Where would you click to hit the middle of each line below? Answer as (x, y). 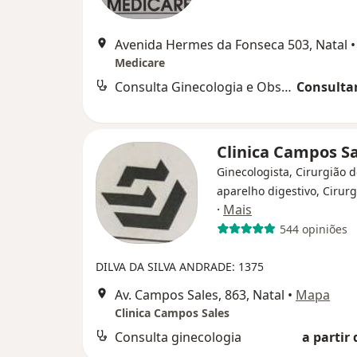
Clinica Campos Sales (172, 313)
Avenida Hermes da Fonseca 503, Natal (231, 45)
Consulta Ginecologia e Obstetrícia (286, 87)
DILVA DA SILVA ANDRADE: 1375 (180, 267)
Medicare (140, 63)
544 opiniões (313, 229)
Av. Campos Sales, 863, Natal (200, 295)
